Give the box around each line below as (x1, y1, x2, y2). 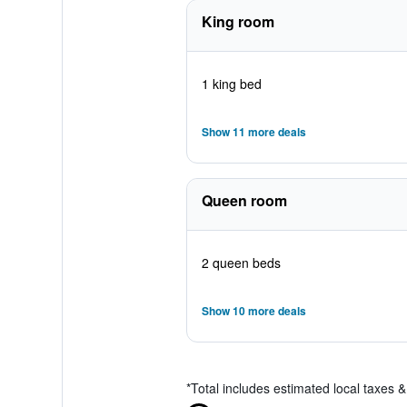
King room (201, 11, 274, 32)
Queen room (201, 190, 287, 211)
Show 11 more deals (201, 124, 306, 140)
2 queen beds (201, 253, 281, 272)
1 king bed (201, 74, 262, 93)
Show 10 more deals (201, 303, 306, 319)
